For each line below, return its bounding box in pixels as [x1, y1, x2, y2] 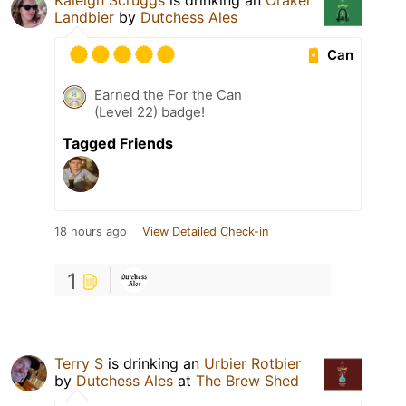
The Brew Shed [196, 372, 299, 391]
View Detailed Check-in [142, 225, 268, 239]
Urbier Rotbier [204, 354, 301, 373]
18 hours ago [54, 225, 127, 239]
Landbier [54, 8, 114, 27]
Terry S [54, 354, 103, 373]
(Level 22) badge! [94, 103, 205, 121]
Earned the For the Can [94, 86, 242, 104]
